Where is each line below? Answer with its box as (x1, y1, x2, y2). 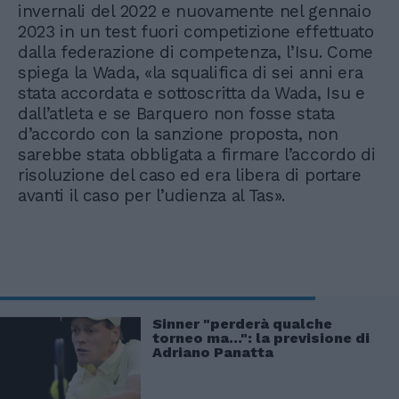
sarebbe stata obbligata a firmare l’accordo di (18, 143, 376, 165)
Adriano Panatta (152, 343, 273, 361)
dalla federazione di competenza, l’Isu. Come (18, 41, 373, 62)
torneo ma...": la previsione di (152, 329, 370, 346)
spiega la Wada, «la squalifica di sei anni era (18, 61, 363, 83)
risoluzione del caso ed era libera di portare (18, 164, 362, 185)
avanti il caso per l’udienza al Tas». (18, 184, 286, 206)
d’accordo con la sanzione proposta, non (18, 123, 338, 144)
